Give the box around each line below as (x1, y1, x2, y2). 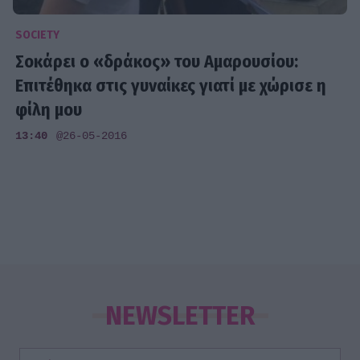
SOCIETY (15, 28, 60, 43)
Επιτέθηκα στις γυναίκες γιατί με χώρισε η (15, 75, 327, 97)
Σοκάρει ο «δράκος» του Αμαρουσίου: (15, 51, 299, 73)
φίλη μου (15, 99, 83, 121)
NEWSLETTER (104, 301, 256, 332)
